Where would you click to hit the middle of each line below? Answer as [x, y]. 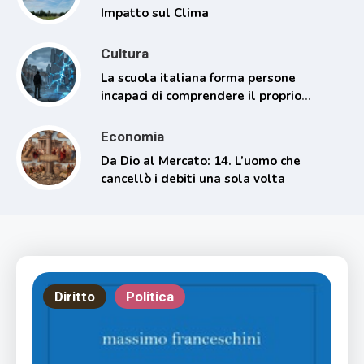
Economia [132, 136]
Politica [150, 296]
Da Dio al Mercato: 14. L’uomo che [201, 160]
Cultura [125, 53]
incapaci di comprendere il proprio [201, 95]
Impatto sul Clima [155, 13]
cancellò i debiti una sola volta [193, 178]
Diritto [75, 296]
